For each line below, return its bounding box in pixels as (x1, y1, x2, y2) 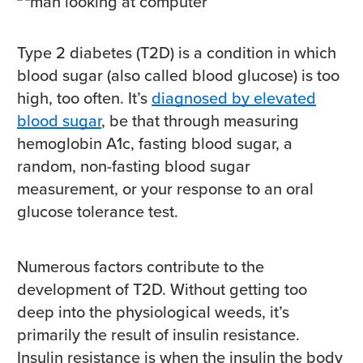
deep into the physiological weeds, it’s (17, 300, 289, 325)
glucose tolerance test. (17, 199, 182, 224)
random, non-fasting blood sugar (17, 154, 250, 179)
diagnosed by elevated (152, 86, 316, 111)
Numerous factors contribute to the (17, 254, 264, 280)
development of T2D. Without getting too (17, 277, 307, 302)
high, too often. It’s (17, 86, 152, 111)
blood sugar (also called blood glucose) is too (17, 63, 340, 88)
